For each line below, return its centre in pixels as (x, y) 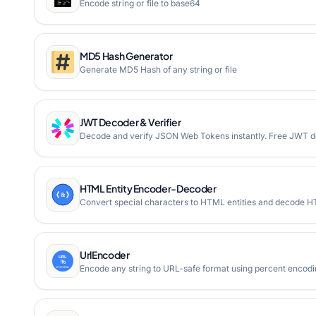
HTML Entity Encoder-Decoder (148, 188)
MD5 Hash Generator (126, 56)
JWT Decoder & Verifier (130, 122)
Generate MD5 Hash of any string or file (158, 69)
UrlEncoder (105, 255)
